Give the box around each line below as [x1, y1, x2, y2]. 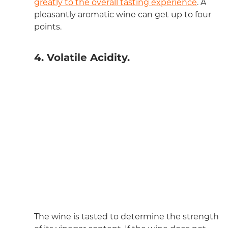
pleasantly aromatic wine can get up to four [34, 10, 211, 20]
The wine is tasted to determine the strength [34, 212, 219, 222]
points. [34, 22, 62, 32]
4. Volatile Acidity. [34, 51, 130, 64]
